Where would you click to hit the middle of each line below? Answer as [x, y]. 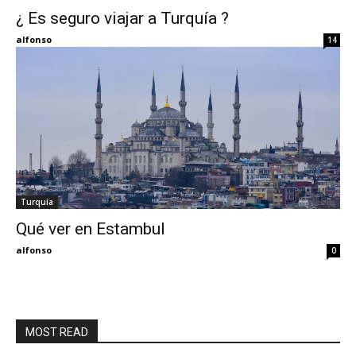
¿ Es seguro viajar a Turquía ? [122, 19]
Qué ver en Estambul [91, 229]
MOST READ [57, 333]
